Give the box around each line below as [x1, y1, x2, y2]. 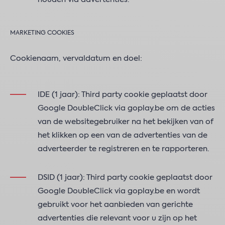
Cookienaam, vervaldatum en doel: [10, 55, 142, 62]
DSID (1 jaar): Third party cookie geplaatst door [38, 174, 212, 181]
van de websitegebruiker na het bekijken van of [38, 118, 213, 126]
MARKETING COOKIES [10, 30, 74, 36]
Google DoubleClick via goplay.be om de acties [38, 104, 215, 112]
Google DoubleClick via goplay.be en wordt [38, 187, 200, 195]
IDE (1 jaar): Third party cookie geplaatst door [38, 91, 207, 98]
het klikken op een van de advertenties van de [38, 132, 207, 139]
